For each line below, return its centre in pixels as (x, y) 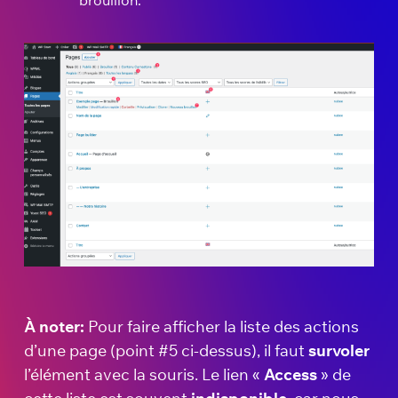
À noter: (56, 327)
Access (291, 375)
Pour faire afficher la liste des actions (223, 327)
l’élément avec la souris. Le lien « (144, 375)
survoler (339, 351)
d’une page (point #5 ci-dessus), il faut (166, 351)
